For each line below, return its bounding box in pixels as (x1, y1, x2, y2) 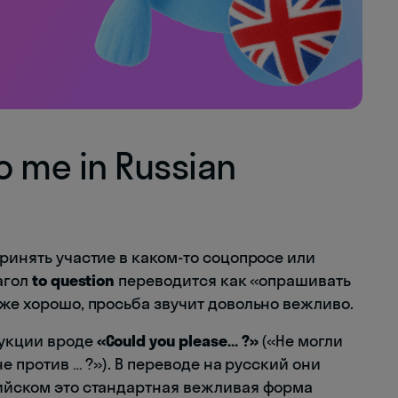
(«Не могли (258, 330, 343, 351)
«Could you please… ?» (96, 330, 259, 351)
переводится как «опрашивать (115, 269, 351, 291)
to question (31, 269, 115, 291)
